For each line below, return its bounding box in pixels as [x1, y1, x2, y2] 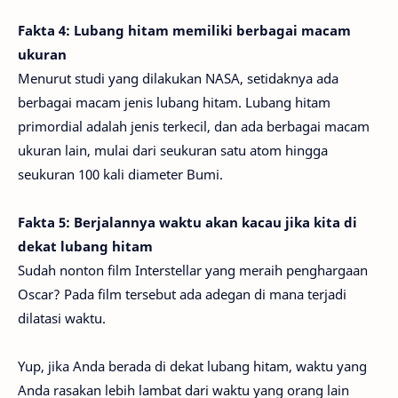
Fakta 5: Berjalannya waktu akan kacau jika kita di [18, 213, 357, 231]
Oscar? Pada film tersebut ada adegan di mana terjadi [18, 285, 346, 303]
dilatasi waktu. [18, 309, 106, 327]
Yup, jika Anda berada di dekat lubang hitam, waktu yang [18, 357, 367, 375]
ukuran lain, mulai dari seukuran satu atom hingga [18, 141, 328, 159]
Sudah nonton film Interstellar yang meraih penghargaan [18, 261, 368, 279]
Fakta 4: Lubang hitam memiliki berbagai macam [18, 21, 351, 39]
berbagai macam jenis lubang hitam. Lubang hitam [18, 93, 330, 111]
